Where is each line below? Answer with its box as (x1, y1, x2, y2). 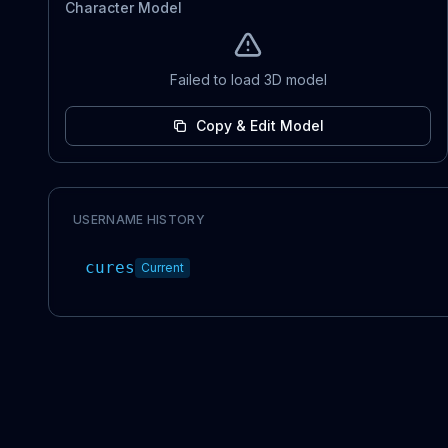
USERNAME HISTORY (73, 212, 205, 227)
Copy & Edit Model (196, 117, 324, 134)
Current (141, 260, 184, 275)
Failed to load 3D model (169, 71, 327, 88)
